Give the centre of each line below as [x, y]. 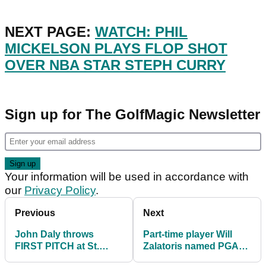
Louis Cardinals [50, 258]
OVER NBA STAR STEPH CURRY [115, 65]
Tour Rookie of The [186, 258]
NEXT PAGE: [50, 32]
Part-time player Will [188, 235]
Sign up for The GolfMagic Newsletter [132, 115]
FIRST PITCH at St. [57, 246]
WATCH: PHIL [141, 32]
